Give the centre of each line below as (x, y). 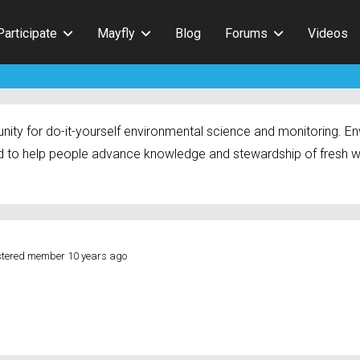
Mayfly (116, 33)
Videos (328, 33)
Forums (246, 33)
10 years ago (97, 256)
